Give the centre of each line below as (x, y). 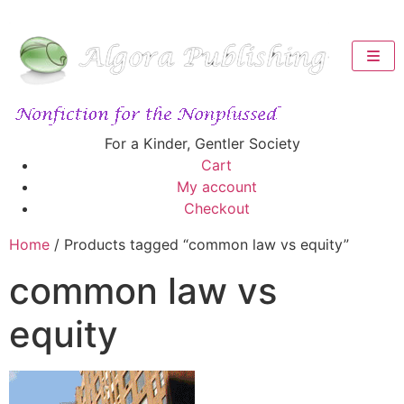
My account (216, 187)
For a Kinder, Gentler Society (202, 143)
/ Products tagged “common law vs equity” (199, 244)
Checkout (216, 208)
